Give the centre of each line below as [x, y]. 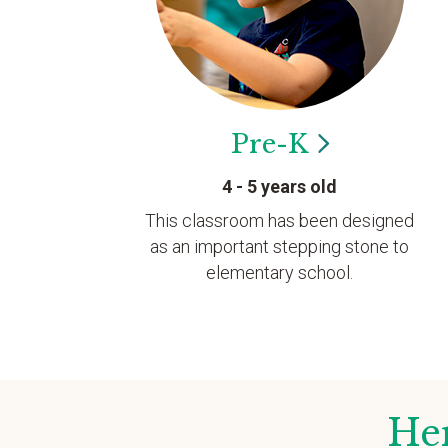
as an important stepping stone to [280, 246]
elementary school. [280, 272]
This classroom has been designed [280, 220]
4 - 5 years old [280, 186]
